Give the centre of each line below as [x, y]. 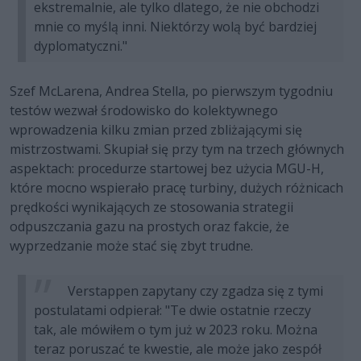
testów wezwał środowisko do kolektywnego [144, 111]
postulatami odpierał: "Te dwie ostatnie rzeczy [172, 311]
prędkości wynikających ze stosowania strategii [151, 207]
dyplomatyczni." [81, 46]
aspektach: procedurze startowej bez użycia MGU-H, [167, 169]
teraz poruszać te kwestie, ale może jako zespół [178, 349]
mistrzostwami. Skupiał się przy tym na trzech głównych [177, 149]
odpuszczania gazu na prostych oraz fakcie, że [149, 227]
